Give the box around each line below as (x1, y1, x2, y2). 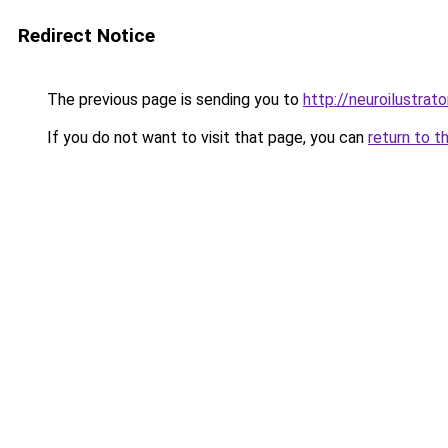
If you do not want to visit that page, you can (43, 128, 368, 147)
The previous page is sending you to (43, 90, 303, 109)
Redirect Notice (18, 24, 155, 47)
